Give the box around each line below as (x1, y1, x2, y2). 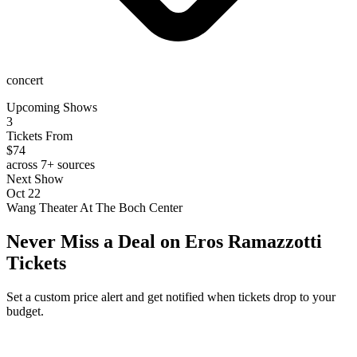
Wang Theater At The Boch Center (6, 200, 182, 214)
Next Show (6, 171, 64, 186)
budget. (6, 304, 44, 318)
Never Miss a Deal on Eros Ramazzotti (6, 230, 322, 252)
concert (6, 73, 43, 87)
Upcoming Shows (6, 100, 97, 114)
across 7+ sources (6, 157, 95, 171)
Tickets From (6, 128, 73, 143)
